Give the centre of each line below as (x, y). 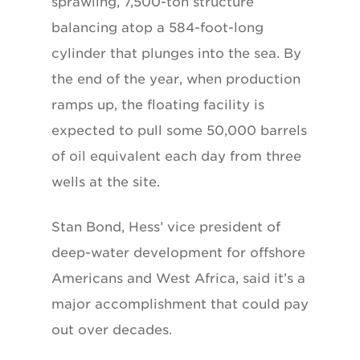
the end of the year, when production (176, 79)
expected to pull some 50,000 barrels (179, 130)
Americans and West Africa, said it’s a (178, 278)
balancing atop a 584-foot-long (157, 27)
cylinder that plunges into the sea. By (176, 53)
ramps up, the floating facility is (158, 104)
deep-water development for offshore (178, 252)
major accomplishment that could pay (180, 304)
